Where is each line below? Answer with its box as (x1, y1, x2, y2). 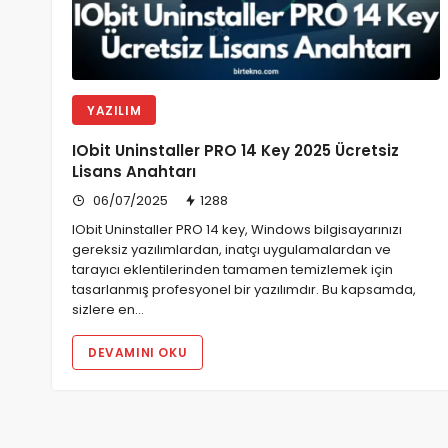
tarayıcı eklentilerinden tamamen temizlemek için (72, 260, 393, 280)
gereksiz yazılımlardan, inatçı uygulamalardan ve (72, 240, 391, 260)
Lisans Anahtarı (72, 161, 196, 183)
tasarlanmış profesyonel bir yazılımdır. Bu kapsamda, (72, 280, 416, 300)
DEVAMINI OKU (88, 344, 188, 362)
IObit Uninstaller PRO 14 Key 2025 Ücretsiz (72, 140, 399, 162)
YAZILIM (87, 102, 142, 120)
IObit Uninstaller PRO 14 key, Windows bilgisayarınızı (72, 220, 402, 240)
